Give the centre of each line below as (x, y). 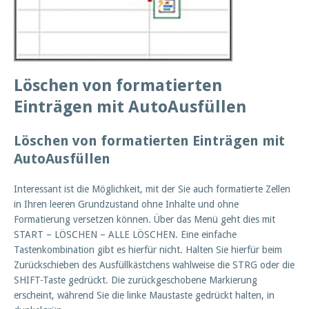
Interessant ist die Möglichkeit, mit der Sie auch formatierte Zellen (152, 189)
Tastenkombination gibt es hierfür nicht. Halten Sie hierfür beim (148, 250)
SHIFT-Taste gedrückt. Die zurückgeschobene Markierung (136, 280)
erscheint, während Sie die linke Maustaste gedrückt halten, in (144, 296)
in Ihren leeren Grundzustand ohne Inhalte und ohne (126, 205)
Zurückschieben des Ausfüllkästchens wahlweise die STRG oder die (154, 265)
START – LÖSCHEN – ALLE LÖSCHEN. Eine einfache (125, 235)
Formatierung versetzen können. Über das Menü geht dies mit (144, 220)
